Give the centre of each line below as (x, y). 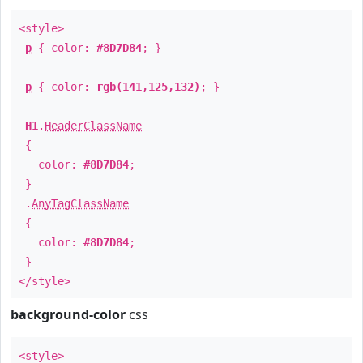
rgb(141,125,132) (148, 87)
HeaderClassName (93, 126)
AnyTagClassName (80, 203)
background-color (68, 314)
